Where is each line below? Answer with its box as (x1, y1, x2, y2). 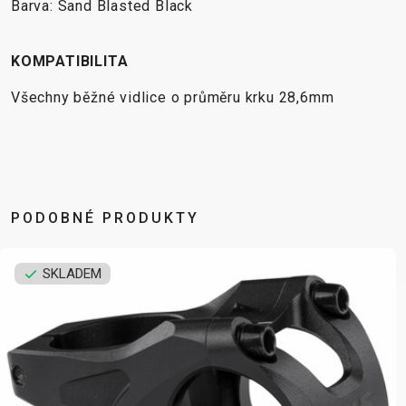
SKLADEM (73, 266, 133, 283)
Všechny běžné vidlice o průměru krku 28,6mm (11, 88, 334, 106)
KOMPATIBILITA (11, 52, 129, 70)
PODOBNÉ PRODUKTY (11, 209, 199, 227)
